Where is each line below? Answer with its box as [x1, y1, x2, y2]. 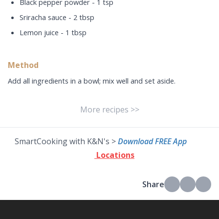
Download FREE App [118, 135, 189, 147]
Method [8, 59, 39, 70]
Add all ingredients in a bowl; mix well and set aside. [8, 75, 175, 86]
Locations [94, 149, 134, 160]
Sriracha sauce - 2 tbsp [20, 12, 94, 22]
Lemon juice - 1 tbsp [20, 27, 87, 37]
